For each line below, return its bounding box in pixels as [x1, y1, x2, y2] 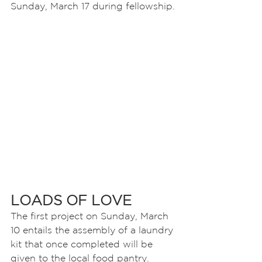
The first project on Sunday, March [11, 211, 171, 221]
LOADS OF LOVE [11, 192, 132, 208]
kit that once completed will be [11, 239, 156, 249]
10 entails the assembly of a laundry [11, 225, 176, 235]
